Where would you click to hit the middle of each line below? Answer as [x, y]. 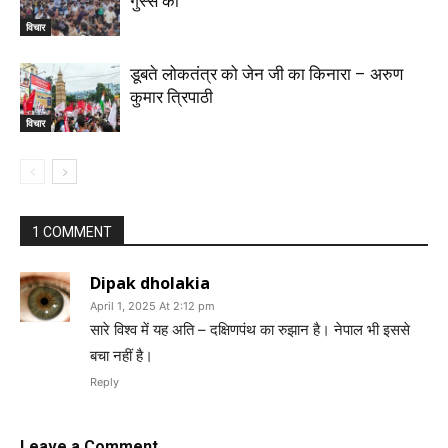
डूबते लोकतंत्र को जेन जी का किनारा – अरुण [266, 73]
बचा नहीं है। [121, 355]
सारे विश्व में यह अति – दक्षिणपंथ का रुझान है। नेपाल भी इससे [250, 329]
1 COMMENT [72, 231]
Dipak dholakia [150, 282]
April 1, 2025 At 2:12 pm [152, 305]
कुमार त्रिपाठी [171, 96]
